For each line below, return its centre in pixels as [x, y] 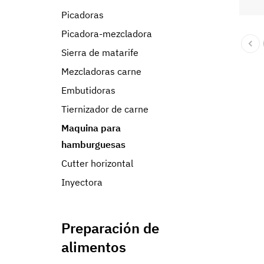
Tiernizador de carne [105, 109]
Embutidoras [88, 90]
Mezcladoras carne [101, 71]
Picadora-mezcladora [107, 34]
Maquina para [91, 128]
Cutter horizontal [97, 163]
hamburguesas [93, 144]
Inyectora [82, 182]
